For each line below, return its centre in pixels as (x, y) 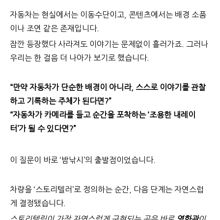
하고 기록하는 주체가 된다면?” (61, 101)
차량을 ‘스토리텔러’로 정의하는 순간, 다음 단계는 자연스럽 (107, 190)
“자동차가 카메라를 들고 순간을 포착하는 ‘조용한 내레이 (103, 115)
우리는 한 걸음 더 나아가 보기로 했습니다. (80, 58)
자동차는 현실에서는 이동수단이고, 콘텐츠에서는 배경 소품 (108, 15)
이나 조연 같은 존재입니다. (55, 28)
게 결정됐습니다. (38, 203)
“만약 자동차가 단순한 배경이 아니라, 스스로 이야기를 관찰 (108, 87)
